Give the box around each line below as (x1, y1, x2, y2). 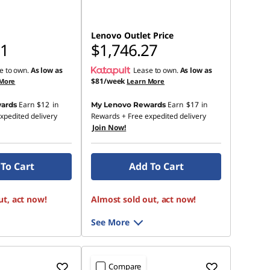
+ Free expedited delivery (120, 111, 207, 121)
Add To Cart (128, 160, 184, 173)
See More (91, 216, 130, 228)
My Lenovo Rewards (91, 100, 166, 109)
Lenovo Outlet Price (91, 30, 174, 41)
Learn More (127, 77, 165, 86)
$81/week (91, 76, 125, 86)
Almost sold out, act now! (91, 193, 196, 205)
